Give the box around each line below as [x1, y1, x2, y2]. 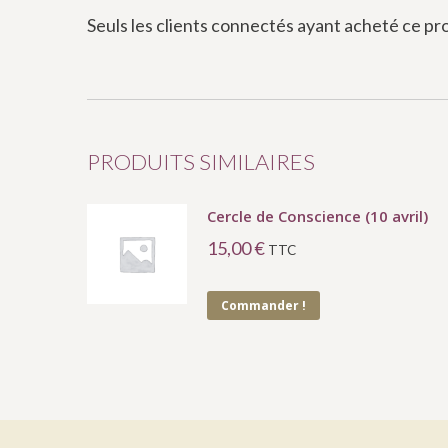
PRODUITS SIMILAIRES [87, 147, 315, 175]
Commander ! [221, 296, 306, 314]
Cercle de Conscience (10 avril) [207, 205, 428, 226]
